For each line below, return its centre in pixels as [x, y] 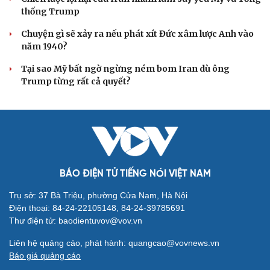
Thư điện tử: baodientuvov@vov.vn [76, 221]
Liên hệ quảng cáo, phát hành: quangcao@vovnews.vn [114, 243]
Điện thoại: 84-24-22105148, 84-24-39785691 [97, 208]
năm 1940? [44, 47]
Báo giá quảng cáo [45, 256]
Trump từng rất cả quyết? [76, 82]
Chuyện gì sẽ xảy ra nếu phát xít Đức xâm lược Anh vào [137, 34]
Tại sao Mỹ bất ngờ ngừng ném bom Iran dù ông [125, 69]
